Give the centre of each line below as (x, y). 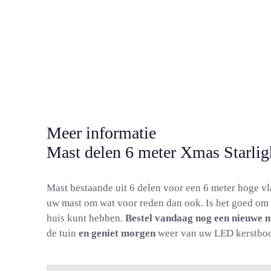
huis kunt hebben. (86, 218)
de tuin (63, 233)
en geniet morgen (117, 233)
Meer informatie (101, 133)
